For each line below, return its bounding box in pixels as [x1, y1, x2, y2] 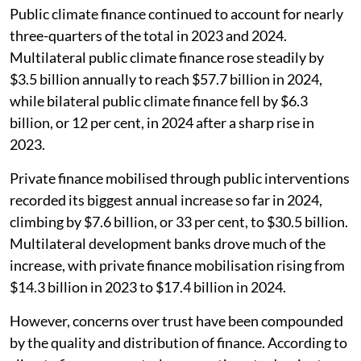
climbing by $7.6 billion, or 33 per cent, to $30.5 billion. [10, 212, 348, 230]
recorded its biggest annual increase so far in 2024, [10, 190, 322, 209]
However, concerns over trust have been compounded [10, 311, 343, 330]
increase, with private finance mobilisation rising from [10, 255, 345, 274]
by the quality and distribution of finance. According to [10, 333, 347, 351]
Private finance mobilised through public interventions [10, 168, 350, 187]
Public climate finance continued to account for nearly [10, 4, 343, 23]
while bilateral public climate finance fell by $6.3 [10, 91, 308, 110]
